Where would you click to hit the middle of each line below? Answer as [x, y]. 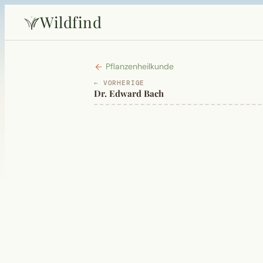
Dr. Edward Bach [129, 93]
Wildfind [71, 22]
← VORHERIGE [119, 83]
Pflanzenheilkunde [139, 66]
